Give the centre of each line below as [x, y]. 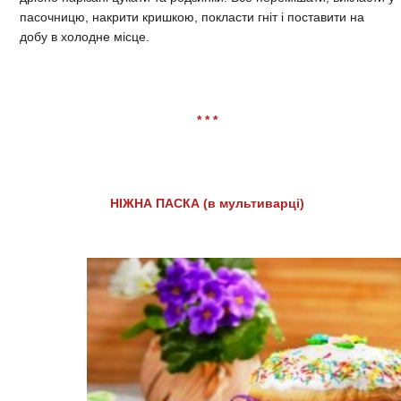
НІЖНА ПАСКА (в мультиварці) [207, 204]
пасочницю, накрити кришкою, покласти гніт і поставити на [192, 17]
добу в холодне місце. [85, 37]
